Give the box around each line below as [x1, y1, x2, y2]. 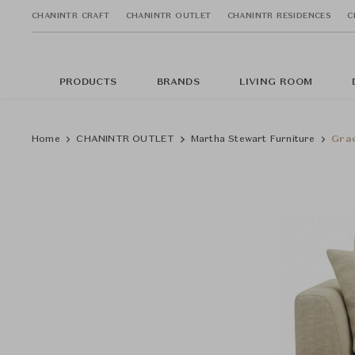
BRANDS [156, 78, 200, 87]
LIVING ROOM [239, 78, 313, 87]
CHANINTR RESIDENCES [227, 11, 332, 20]
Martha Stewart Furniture [190, 135, 315, 144]
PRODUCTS [59, 78, 117, 87]
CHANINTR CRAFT [32, 11, 110, 20]
